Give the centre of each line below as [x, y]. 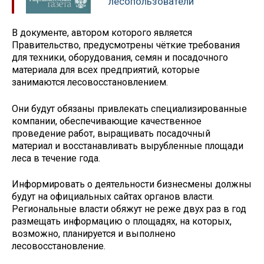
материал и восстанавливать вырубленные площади [128, 146]
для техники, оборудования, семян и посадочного [120, 57]
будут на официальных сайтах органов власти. [113, 197]
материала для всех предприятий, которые [106, 70]
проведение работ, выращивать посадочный [111, 133]
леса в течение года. [56, 158]
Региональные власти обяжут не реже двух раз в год [129, 209]
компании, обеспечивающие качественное [107, 121]
